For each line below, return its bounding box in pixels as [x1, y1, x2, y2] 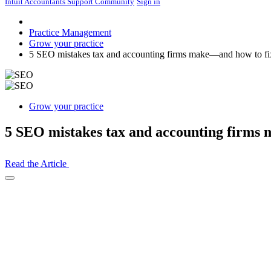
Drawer [9, 195, 33, 204]
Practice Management [29, 27, 111, 38]
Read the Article [5, 158, 69, 169]
